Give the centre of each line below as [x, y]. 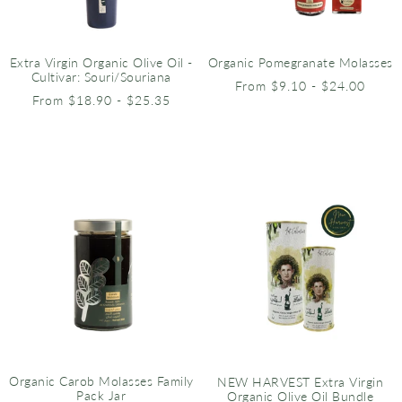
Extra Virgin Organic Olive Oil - [101, 62]
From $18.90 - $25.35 [101, 101]
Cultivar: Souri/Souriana [101, 77]
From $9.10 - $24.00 [301, 87]
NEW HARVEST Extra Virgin [301, 382]
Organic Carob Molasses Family [101, 382]
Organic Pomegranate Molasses [300, 62]
